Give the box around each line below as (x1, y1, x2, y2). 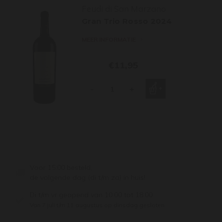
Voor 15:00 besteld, (30, 163, 92, 172)
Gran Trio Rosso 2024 (82, 16, 172, 26)
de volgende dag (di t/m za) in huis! (30, 173, 145, 182)
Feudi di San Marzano (82, 3, 166, 14)
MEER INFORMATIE (82, 36, 136, 43)
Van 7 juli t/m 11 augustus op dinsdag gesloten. (30, 201, 166, 209)
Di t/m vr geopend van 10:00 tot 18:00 (30, 190, 153, 199)
